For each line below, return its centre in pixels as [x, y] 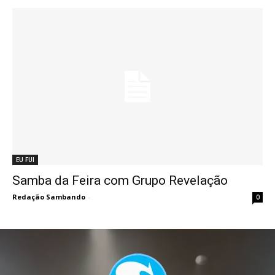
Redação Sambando [49, 196]
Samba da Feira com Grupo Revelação [120, 180]
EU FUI [25, 159]
